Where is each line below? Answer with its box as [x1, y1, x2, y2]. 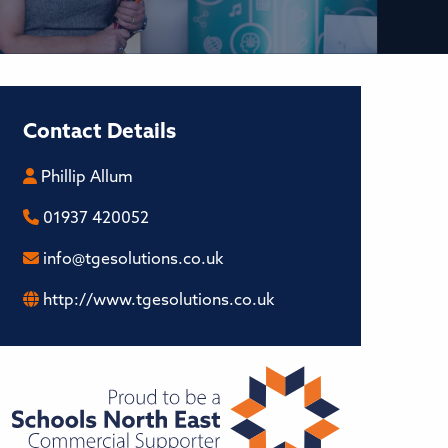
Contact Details [23, 121, 176, 143]
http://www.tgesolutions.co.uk [43, 293, 274, 309]
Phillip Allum [37, 170, 133, 186]
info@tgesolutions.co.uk [39, 252, 223, 268]
